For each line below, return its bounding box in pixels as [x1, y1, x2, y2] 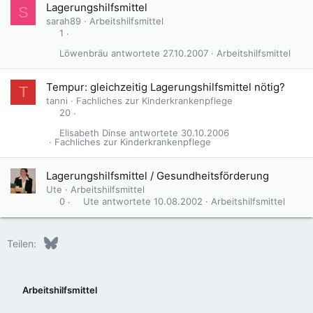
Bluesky [57, 235, 93, 247]
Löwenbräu [59, 47, 108, 59]
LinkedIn [83, 235, 123, 247]
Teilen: [7, 237, 36, 249]
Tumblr [163, 235, 196, 247]
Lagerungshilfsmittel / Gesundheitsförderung [46, 168, 269, 182]
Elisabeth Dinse [59, 126, 126, 138]
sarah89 [46, 15, 81, 27]
